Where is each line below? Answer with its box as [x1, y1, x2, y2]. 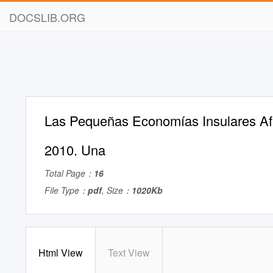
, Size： [102, 184, 132, 196]
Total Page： [44, 167, 94, 179]
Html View [38, 246, 83, 260]
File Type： [44, 184, 88, 196]
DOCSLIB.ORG [9, 9, 85, 25]
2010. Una [44, 140, 105, 159]
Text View [108, 246, 150, 260]
